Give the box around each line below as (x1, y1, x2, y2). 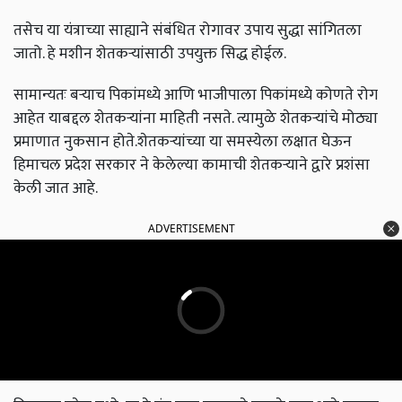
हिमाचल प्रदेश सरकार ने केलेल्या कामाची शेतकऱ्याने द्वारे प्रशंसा (13, 152, 370, 179)
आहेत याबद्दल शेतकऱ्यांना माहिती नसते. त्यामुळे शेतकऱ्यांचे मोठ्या (13, 105, 378, 132)
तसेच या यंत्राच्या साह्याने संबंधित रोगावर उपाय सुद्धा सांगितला (13, 17, 362, 44)
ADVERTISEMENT (148, 221, 235, 237)
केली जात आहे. (13, 175, 98, 202)
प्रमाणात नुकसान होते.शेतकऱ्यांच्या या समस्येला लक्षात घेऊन (13, 128, 352, 155)
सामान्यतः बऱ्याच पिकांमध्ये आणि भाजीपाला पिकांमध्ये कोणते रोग (13, 82, 378, 109)
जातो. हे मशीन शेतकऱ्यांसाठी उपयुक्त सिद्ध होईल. (13, 40, 286, 67)
